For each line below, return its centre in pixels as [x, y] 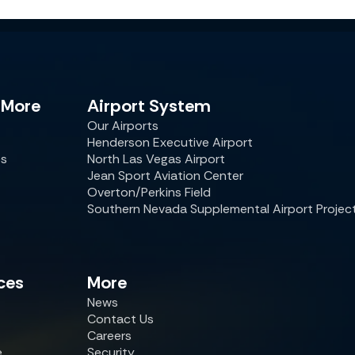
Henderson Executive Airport [170, 142]
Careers [109, 336]
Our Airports [123, 126]
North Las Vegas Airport [156, 159]
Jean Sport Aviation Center [165, 176]
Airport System [149, 106]
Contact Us [120, 319]
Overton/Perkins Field [149, 192]
